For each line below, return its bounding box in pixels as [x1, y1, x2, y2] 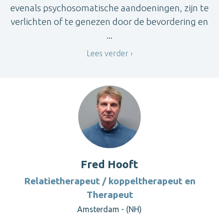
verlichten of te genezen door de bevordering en [11, 16, 208, 27]
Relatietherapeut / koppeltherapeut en [23, 175, 196, 187]
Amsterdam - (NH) [77, 205, 142, 214]
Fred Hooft [81, 158, 138, 171]
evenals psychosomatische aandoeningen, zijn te [10, 2, 209, 13]
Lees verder [87, 48, 129, 58]
